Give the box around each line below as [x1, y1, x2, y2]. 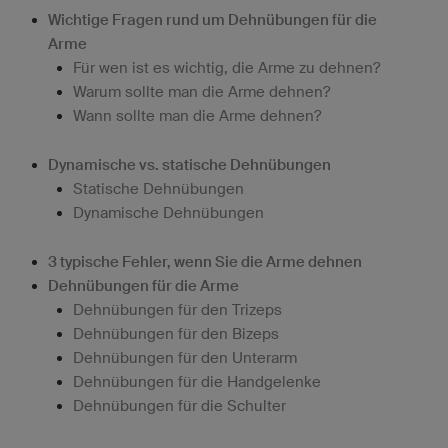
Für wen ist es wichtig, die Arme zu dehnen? [73, 58, 380, 76]
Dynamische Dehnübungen [73, 203, 264, 221]
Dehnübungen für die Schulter [73, 396, 286, 414]
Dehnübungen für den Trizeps [73, 300, 282, 318]
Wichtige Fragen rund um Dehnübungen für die [48, 10, 377, 28]
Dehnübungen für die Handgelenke [73, 372, 321, 390]
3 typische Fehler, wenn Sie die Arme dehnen [48, 252, 362, 270]
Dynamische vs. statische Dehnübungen [48, 155, 331, 173]
